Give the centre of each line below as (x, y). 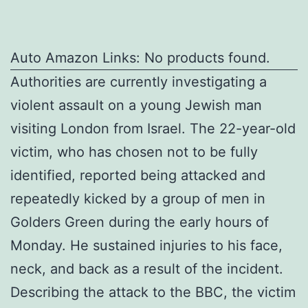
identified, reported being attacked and (138, 175)
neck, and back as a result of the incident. (147, 268)
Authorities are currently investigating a (139, 81)
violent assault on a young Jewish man (136, 105)
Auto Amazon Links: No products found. (140, 57)
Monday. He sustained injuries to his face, (146, 245)
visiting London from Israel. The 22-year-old (153, 128)
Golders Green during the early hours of (140, 222)
